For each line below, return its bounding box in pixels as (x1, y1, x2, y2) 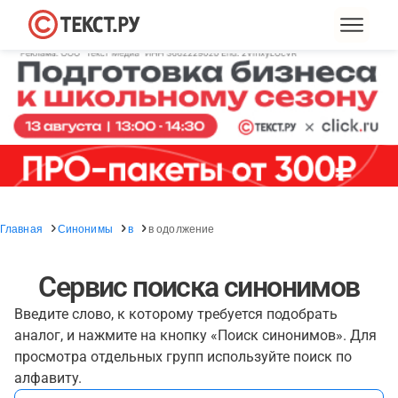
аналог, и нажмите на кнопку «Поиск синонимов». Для (14, 327, 377, 344)
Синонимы (57, 220, 113, 235)
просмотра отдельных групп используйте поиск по (14, 348, 352, 365)
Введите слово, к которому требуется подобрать (14, 306, 338, 322)
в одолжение (147, 220, 215, 235)
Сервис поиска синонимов (38, 270, 360, 304)
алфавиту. (14, 370, 82, 386)
